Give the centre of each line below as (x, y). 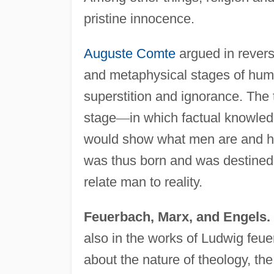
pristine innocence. (139, 18)
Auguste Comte (129, 53)
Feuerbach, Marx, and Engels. (177, 217)
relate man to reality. (143, 182)
